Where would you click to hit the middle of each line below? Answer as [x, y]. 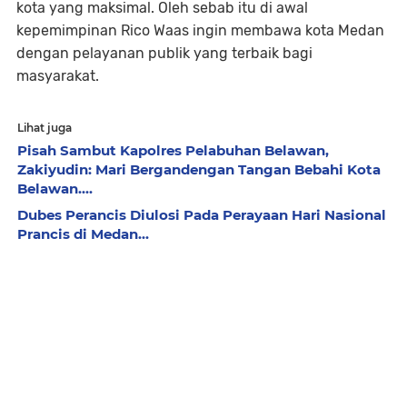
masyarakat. [58, 76]
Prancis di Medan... [83, 234]
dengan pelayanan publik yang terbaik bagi [164, 53]
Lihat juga [45, 128]
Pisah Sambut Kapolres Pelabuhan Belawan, [173, 150]
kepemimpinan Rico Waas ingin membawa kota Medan [200, 30]
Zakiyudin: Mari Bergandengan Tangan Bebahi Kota [199, 169]
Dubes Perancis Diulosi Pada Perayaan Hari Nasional [202, 215]
